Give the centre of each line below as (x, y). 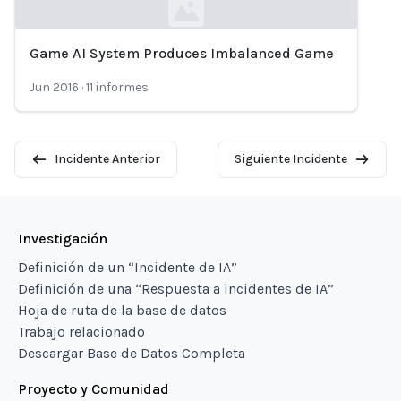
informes (122, 87)
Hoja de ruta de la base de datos (122, 310)
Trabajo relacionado (81, 332)
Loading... (45, 68)
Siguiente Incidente (290, 159)
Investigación (63, 239)
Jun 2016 (54, 87)
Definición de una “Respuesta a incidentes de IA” (176, 289)
